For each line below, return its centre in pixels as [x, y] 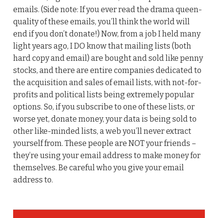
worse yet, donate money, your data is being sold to [105, 119]
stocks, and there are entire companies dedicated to [107, 70]
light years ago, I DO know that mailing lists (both [102, 46]
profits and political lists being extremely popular [103, 94]
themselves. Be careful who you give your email [98, 167]
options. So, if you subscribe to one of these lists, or [104, 107]
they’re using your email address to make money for [107, 155]
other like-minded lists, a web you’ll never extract [102, 131]
